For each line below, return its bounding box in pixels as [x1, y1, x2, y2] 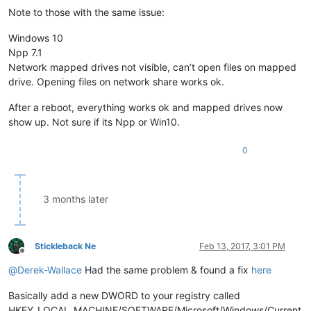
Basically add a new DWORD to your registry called [8, 289, 240, 301]
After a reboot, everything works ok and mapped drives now [8, 101, 283, 113]
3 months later [43, 192, 108, 205]
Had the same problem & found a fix [82, 263, 251, 276]
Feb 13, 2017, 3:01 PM [199, 240, 285, 251]
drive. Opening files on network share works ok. [8, 75, 224, 87]
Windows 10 [8, 31, 63, 44]
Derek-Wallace [17, 263, 82, 276]
